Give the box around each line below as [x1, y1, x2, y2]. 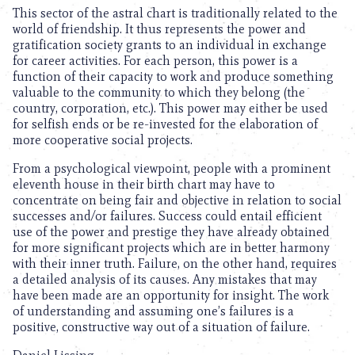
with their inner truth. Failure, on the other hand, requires [13, 256, 337, 271]
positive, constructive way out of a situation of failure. [13, 319, 310, 334]
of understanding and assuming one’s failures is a [13, 303, 294, 319]
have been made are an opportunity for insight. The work [13, 288, 329, 303]
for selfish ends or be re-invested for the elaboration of [13, 116, 318, 132]
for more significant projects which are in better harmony [13, 240, 330, 255]
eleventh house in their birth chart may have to [13, 177, 275, 192]
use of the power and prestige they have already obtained [13, 224, 330, 239]
